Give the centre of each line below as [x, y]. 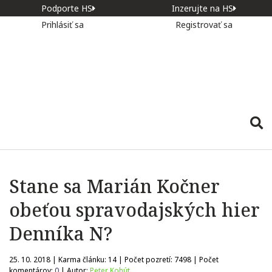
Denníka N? [61, 233]
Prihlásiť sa [64, 25]
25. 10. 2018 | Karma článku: [59, 260]
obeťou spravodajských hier [134, 210]
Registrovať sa [204, 25]
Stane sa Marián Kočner [114, 186]
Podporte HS [66, 8]
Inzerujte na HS [202, 8]
